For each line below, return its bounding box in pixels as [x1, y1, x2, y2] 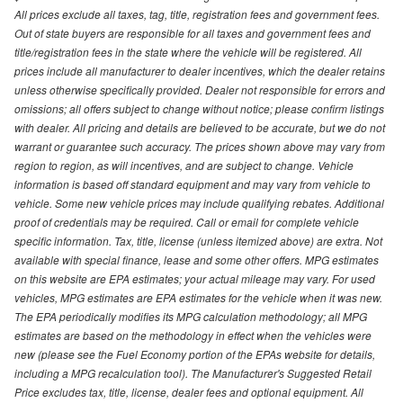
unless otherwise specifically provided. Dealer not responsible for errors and [14, 82, 385, 98]
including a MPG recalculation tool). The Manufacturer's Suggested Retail [14, 365, 372, 381]
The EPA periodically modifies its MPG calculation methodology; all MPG [14, 309, 367, 325]
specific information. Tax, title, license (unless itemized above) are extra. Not [14, 233, 382, 249]
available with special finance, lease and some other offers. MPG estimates [14, 252, 379, 268]
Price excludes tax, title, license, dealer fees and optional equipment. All [14, 384, 363, 400]
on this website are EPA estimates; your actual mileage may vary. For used [14, 271, 375, 287]
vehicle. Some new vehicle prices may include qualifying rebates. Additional [14, 195, 384, 211]
